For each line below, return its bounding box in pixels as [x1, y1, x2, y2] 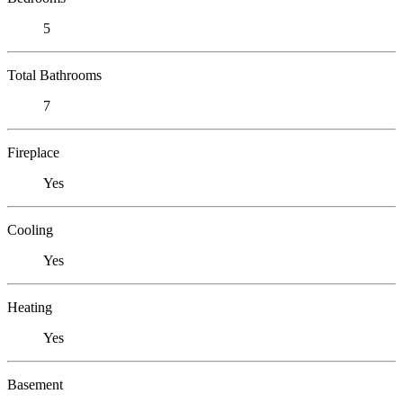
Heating [7, 299, 52, 315]
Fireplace [7, 144, 59, 160]
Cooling [7, 221, 53, 237]
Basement [7, 376, 63, 392]
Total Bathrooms [7, 67, 102, 83]
